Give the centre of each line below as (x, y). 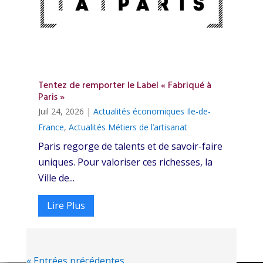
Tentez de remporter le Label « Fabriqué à (124, 86)
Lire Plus (66, 206)
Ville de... (56, 178)
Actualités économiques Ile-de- (152, 112)
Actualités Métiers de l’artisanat (128, 127)
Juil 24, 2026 (61, 112)
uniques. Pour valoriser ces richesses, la (125, 162)
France (51, 127)
